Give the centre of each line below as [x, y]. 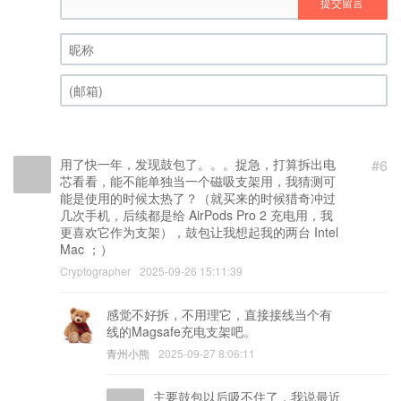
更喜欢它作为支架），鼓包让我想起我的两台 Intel [199, 231]
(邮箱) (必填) [96, 114]
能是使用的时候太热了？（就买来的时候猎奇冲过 [198, 197]
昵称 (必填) [91, 73]
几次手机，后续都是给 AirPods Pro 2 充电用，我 [196, 214]
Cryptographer [95, 270]
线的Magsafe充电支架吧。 [181, 331]
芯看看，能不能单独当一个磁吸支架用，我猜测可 [198, 180]
